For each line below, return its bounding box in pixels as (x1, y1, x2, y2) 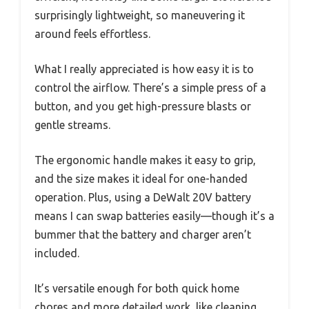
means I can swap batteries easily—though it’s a (34, 209, 275, 222)
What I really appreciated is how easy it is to (34, 62, 254, 75)
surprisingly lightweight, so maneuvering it (34, 8, 245, 21)
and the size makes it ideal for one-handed (34, 172, 248, 185)
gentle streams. (34, 118, 110, 131)
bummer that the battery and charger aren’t (34, 228, 251, 241)
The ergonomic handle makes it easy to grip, (34, 153, 256, 166)
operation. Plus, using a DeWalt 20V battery (34, 190, 251, 203)
